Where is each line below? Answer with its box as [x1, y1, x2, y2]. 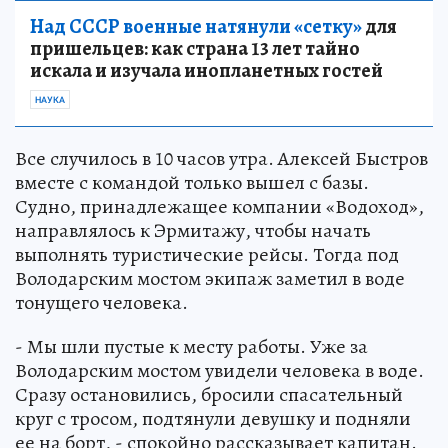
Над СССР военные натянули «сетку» [30, 12, 362, 40]
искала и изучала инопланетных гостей [30, 56, 383, 84]
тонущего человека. [15, 288, 188, 316]
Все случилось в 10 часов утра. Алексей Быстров [15, 144, 428, 172]
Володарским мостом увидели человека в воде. [15, 356, 424, 384]
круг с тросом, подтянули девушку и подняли [15, 404, 411, 432]
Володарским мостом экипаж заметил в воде [15, 264, 405, 292]
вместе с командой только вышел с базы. [15, 168, 369, 196]
